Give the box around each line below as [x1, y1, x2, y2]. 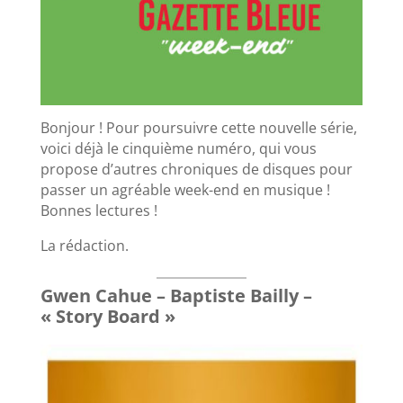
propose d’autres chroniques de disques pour [40, 159, 353, 180]
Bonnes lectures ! [40, 201, 157, 221]
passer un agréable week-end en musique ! [40, 180, 330, 201]
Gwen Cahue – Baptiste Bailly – [40, 283, 312, 309]
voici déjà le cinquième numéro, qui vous [40, 139, 317, 159]
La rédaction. [40, 236, 129, 256]
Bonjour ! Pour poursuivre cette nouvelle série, [40, 118, 357, 139]
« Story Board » [40, 304, 175, 329]
